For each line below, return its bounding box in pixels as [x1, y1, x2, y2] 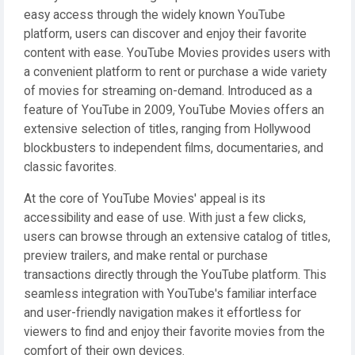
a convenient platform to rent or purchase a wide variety [24, 65, 326, 79]
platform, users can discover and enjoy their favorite [24, 27, 307, 41]
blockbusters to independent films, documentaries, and [24, 141, 323, 155]
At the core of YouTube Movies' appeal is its [24, 192, 265, 206]
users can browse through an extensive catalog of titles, [24, 230, 330, 244]
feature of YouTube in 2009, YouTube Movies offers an [24, 103, 324, 117]
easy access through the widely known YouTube [24, 8, 285, 22]
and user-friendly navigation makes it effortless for [24, 306, 301, 320]
